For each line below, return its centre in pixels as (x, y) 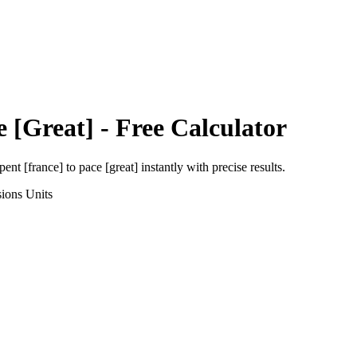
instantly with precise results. (212, 167)
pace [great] (108, 167)
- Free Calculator (190, 128)
